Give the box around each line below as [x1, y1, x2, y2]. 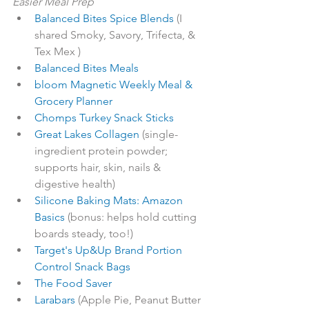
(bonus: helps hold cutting [65, 210, 199, 223]
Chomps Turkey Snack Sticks [34, 111, 174, 124]
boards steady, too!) [34, 227, 133, 240]
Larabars [34, 293, 75, 306]
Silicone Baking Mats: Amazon [34, 194, 186, 207]
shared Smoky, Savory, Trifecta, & [34, 28, 198, 41]
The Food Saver [34, 277, 112, 290]
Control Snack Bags [34, 260, 130, 273]
